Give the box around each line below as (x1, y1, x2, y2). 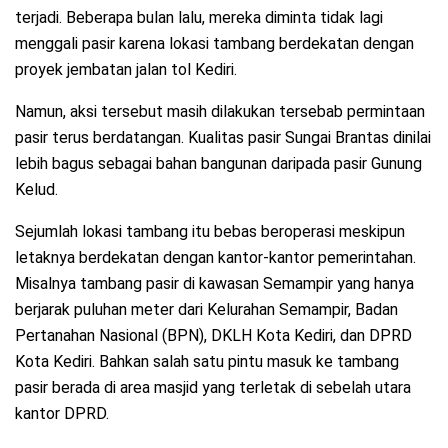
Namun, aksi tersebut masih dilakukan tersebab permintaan (15, 101, 425, 121)
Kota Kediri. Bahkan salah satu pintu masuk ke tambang (15, 351, 399, 371)
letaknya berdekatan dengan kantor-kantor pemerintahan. (15, 247, 416, 267)
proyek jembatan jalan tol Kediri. (15, 59, 237, 79)
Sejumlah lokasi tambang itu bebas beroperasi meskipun (15, 221, 405, 241)
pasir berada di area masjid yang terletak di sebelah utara (15, 377, 411, 397)
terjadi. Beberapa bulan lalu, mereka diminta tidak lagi (15, 7, 383, 27)
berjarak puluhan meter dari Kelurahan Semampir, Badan (15, 299, 398, 319)
